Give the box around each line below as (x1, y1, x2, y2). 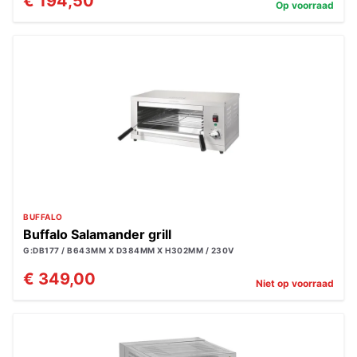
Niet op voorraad (256, 277, 334, 289)
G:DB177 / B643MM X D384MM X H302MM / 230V (23, 245, 234, 255)
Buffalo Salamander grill (23, 226, 171, 242)
